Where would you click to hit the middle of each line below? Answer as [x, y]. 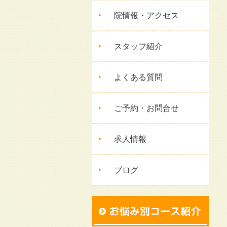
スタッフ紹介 [138, 46]
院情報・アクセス [146, 15]
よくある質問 [138, 77]
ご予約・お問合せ [146, 108]
